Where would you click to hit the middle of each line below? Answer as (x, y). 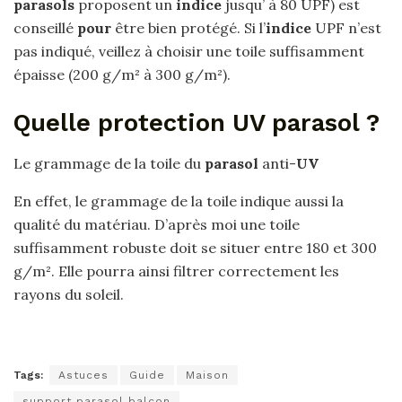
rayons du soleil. (69, 294)
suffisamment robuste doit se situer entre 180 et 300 (195, 247)
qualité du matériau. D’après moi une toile (157, 224)
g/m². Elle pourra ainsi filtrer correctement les (176, 271)
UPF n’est (346, 28)
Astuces (83, 376)
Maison (207, 376)
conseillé (45, 28)
